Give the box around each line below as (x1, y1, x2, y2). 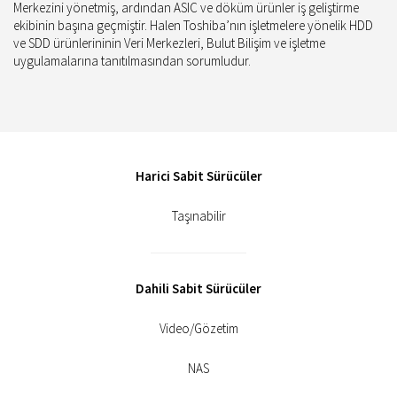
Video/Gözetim (159, 320, 238, 337)
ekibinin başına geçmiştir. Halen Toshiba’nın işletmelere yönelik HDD (13, 17, 373, 34)
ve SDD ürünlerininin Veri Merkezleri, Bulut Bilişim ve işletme (13, 35, 325, 51)
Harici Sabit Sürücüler (135, 167, 262, 184)
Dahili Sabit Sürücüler (136, 280, 261, 297)
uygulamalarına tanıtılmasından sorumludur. (13, 52, 251, 69)
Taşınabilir (171, 207, 226, 224)
